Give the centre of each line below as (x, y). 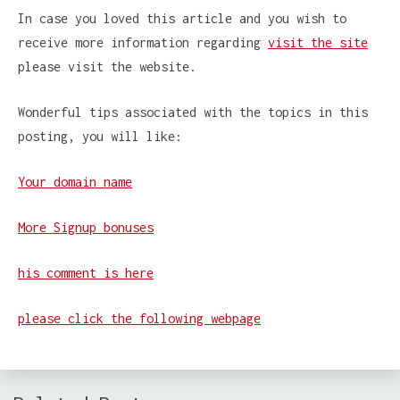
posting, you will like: (100, 136)
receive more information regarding (143, 42)
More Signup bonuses (86, 227)
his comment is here (86, 272)
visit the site (318, 42)
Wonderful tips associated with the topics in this (193, 112)
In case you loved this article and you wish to (182, 18)
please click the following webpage (139, 318)
